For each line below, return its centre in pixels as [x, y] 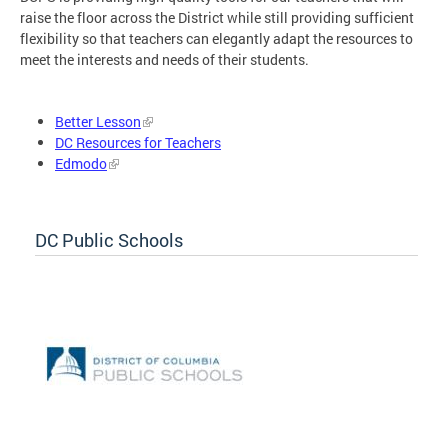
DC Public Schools [109, 239]
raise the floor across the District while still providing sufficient [217, 18]
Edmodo [81, 164]
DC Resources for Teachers [138, 143]
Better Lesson [98, 122]
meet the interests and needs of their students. [166, 60]
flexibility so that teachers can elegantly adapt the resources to [216, 39]
